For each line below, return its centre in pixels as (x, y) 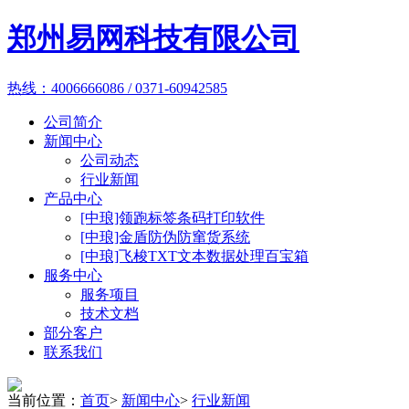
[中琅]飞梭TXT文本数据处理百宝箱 (194, 256)
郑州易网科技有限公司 (153, 39)
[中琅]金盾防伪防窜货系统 (165, 236)
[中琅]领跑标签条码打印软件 (173, 217)
